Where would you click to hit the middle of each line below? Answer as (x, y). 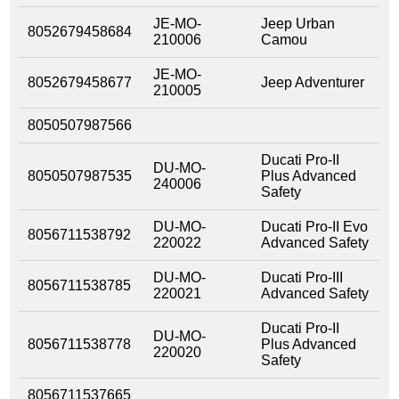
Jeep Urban (298, 23)
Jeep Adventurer (313, 82)
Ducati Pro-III (302, 277)
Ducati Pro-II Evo (315, 226)
